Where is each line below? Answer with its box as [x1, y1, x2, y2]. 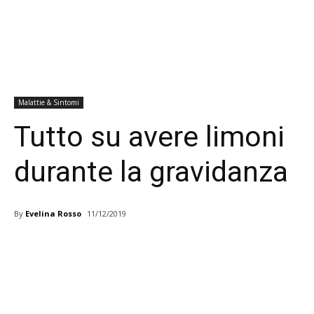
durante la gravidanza [14, 155, 288, 189]
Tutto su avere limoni [14, 120, 285, 154]
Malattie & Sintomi [18, 97, 79, 108]
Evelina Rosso [25, 207, 81, 219]
